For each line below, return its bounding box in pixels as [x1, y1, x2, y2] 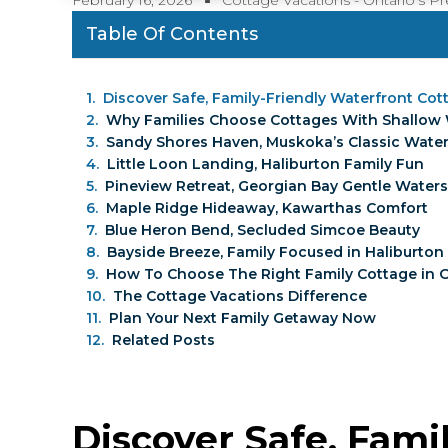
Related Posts [112, 331, 215, 350]
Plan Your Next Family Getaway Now [109, 309, 376, 328]
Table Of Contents [86, 23, 258, 46]
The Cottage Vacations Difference [113, 287, 367, 306]
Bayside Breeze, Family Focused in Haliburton [107, 243, 444, 262]
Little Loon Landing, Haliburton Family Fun [107, 155, 424, 174]
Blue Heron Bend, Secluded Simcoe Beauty [105, 221, 420, 240]
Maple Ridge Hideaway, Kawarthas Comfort [106, 199, 428, 218]
